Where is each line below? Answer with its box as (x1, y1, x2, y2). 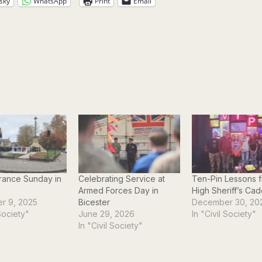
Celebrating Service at (78, 173, 166, 184)
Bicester (78, 196, 111, 207)
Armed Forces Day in (78, 185, 159, 195)
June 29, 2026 (78, 208, 135, 219)
